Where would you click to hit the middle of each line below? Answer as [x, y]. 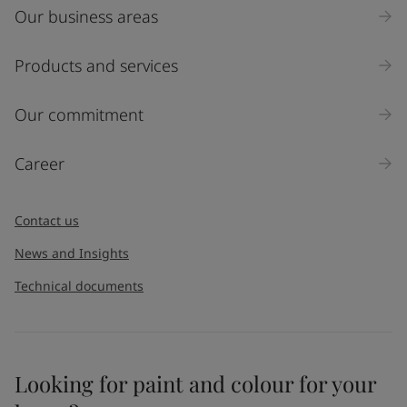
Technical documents [79, 286]
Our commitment [79, 114]
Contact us [47, 220]
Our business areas [86, 16]
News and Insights [72, 253]
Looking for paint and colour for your [195, 383]
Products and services [96, 65]
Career [40, 164]
